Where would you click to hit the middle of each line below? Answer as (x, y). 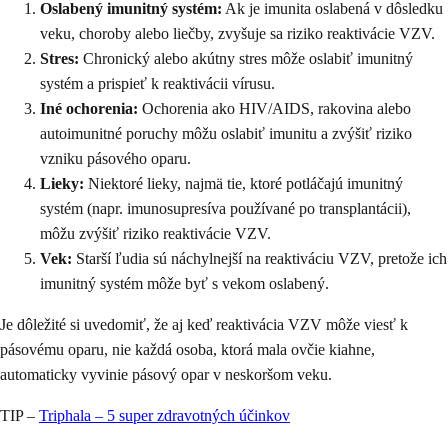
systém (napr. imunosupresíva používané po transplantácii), (225, 209)
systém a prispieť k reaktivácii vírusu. (157, 84)
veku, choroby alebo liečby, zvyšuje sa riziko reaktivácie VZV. (237, 34)
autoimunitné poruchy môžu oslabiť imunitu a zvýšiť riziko (226, 134)
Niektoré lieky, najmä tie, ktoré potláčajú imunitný (243, 184)
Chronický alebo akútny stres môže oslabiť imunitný (246, 59)
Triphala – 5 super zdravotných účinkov (164, 416)
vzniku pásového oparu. (115, 159)
